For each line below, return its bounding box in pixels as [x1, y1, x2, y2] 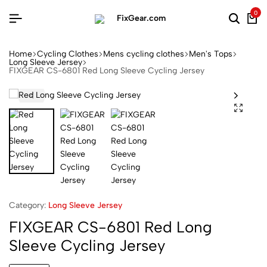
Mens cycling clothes [103, 49, 184, 59]
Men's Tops [189, 49, 232, 59]
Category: [9, 200, 48, 210]
